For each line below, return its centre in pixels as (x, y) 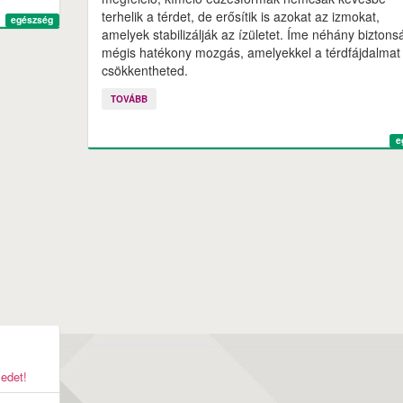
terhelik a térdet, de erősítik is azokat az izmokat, (240, 16)
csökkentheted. (144, 70)
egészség (32, 20)
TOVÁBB (129, 99)
